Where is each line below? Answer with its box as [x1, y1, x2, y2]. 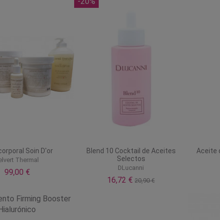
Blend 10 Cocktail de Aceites [86, 146, 176, 155]
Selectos [116, 154, 145, 163]
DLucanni [118, 164, 144, 172]
